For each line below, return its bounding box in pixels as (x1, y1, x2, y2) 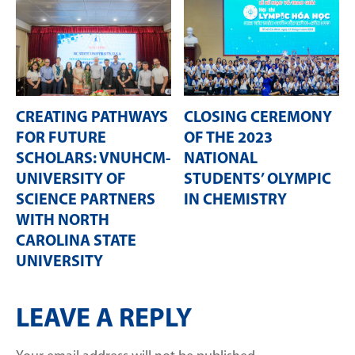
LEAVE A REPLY (16, 306, 192, 333)
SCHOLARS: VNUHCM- (16, 151, 170, 167)
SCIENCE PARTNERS (16, 192, 155, 208)
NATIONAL (184, 151, 258, 167)
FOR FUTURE (16, 130, 106, 147)
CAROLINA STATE (16, 233, 136, 250)
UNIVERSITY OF (16, 171, 126, 188)
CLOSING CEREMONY (184, 109, 332, 126)
